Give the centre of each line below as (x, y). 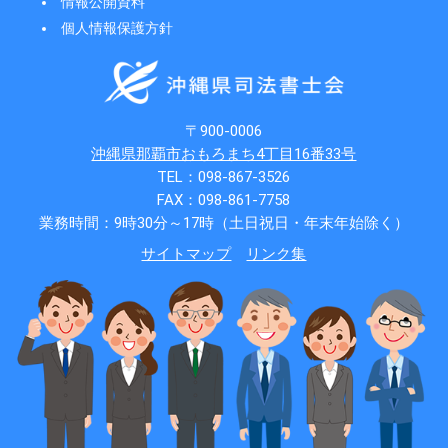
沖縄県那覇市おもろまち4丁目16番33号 (224, 153)
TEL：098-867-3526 (224, 176)
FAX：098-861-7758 (224, 199)
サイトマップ (186, 253)
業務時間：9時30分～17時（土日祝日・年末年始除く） (223, 222)
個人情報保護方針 (116, 27)
